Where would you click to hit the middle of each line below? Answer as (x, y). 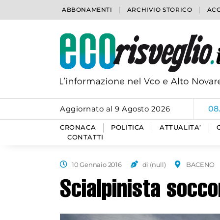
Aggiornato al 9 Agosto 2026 (115, 109)
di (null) (154, 165)
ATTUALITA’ (181, 127)
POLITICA (128, 127)
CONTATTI (85, 137)
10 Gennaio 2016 (96, 165)
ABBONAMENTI (87, 10)
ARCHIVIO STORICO (160, 10)
